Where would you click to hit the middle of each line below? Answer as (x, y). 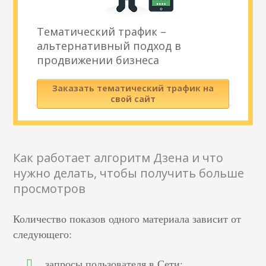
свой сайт (133, 99)
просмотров (50, 189)
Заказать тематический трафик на (133, 88)
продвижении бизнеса (98, 60)
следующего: (43, 234)
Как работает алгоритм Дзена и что (118, 158)
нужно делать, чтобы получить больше (129, 173)
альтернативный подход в (109, 46)
